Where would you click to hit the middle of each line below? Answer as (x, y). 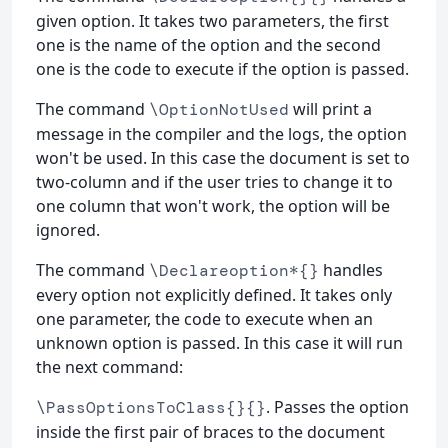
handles (351, 269)
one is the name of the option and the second (208, 44)
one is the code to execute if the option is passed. (222, 68)
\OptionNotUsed (219, 109)
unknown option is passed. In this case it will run (219, 342)
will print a (330, 108)
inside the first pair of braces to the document (210, 431)
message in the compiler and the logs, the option (221, 133)
